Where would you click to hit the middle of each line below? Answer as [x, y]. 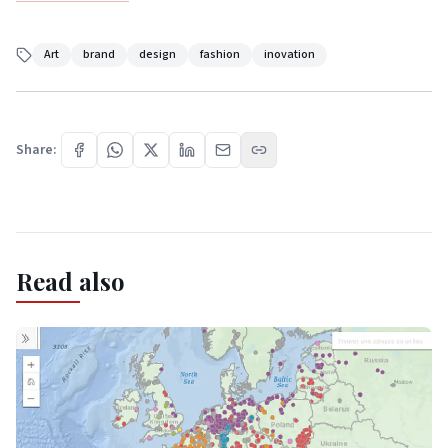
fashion [220, 54]
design [157, 54]
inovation [289, 54]
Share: [36, 149]
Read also [70, 280]
